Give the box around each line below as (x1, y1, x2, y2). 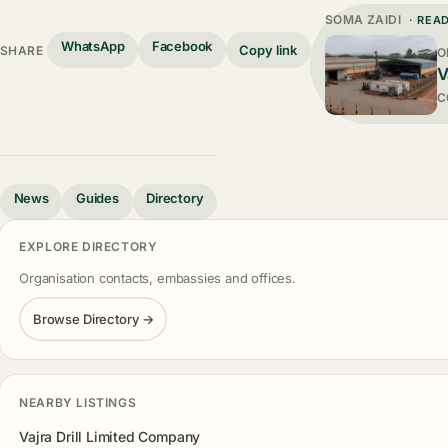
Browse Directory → (32, 310, 154, 327)
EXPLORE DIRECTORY (19, 239, 158, 255)
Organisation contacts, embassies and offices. (19, 269, 296, 286)
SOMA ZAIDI (324, 11, 402, 27)
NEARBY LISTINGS (19, 394, 137, 410)
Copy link (239, 41, 298, 58)
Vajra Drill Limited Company (19, 428, 201, 446)
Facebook (151, 38, 213, 55)
